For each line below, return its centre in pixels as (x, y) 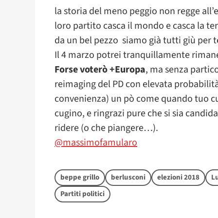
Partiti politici (82, 194)
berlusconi (128, 177)
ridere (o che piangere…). (106, 128)
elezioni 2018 (178, 177)
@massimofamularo (96, 143)
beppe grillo (80, 177)
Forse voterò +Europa (100, 70)
